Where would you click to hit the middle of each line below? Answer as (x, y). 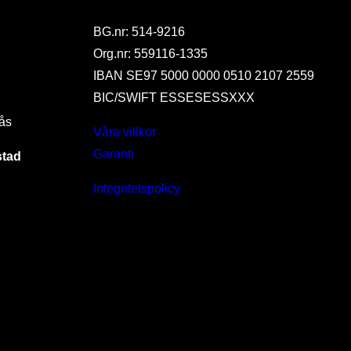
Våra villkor (125, 132)
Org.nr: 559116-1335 (151, 53)
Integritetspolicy (137, 188)
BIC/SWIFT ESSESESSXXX (174, 97)
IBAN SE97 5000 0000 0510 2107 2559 (204, 75)
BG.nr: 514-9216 (139, 31)
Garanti (114, 154)
